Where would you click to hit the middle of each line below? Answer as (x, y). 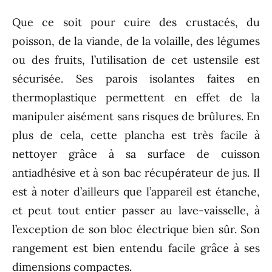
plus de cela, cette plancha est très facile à (136, 135)
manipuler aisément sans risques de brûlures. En (136, 116)
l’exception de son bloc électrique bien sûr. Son (136, 229)
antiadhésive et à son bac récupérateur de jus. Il (136, 172)
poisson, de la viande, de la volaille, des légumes (136, 41)
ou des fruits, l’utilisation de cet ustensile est (136, 59)
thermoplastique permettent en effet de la (136, 97)
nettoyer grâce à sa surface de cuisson (136, 154)
